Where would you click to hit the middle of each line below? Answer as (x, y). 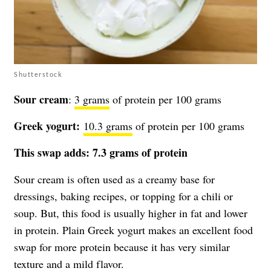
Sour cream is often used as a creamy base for (114, 179)
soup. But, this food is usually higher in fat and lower (131, 213)
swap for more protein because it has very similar (122, 247)
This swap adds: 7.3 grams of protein (101, 153)
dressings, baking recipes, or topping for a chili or (123, 196)
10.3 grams (108, 126)
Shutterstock (38, 74)
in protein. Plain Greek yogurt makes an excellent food (133, 230)
